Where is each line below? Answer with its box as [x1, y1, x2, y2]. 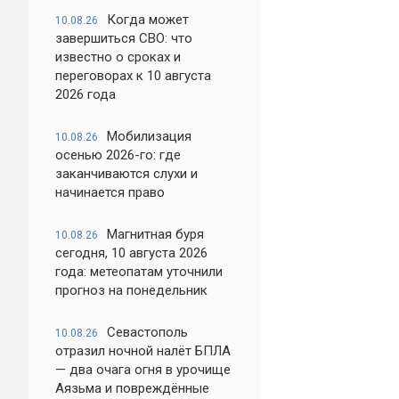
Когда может [107, 12, 189, 28]
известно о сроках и [55, 49, 181, 65]
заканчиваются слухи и [55, 166, 198, 182]
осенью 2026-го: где [55, 147, 181, 163]
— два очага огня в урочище [55, 362, 231, 378]
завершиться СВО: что [55, 30, 192, 46]
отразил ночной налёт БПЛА [55, 343, 231, 359]
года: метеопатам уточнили [55, 264, 223, 280]
